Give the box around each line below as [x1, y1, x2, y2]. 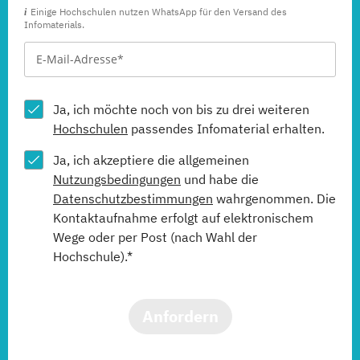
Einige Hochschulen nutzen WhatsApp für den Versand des [31, 5, 287, 18]
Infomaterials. [24, 18, 84, 31]
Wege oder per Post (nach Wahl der [53, 228, 257, 245]
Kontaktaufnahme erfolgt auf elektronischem [53, 209, 313, 226]
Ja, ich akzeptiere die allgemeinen [53, 151, 249, 168]
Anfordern [141, 305, 219, 327]
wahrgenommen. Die [213, 190, 336, 207]
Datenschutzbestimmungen [53, 190, 213, 207]
